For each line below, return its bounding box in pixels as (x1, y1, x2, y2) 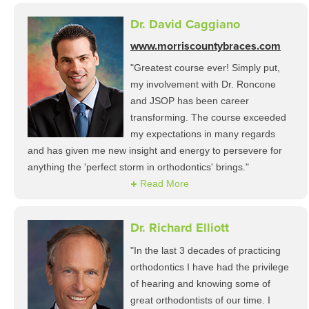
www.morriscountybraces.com (130, 39, 281, 53)
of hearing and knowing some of (130, 278, 270, 289)
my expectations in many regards (130, 128, 275, 139)
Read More (140, 178, 189, 189)
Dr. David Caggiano (130, 17, 240, 32)
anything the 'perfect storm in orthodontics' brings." (28, 161, 249, 172)
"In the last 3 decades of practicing (130, 245, 281, 256)
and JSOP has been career (130, 95, 249, 106)
